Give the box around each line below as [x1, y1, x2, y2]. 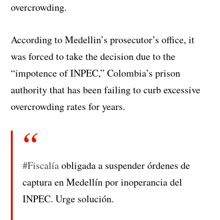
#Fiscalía [23, 159, 59, 172]
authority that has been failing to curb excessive [11, 83, 201, 97]
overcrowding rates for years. [11, 100, 126, 113]
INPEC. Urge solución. [23, 192, 114, 206]
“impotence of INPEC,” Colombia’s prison [11, 66, 181, 80]
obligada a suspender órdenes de [59, 159, 191, 172]
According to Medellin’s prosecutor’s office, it [11, 33, 195, 47]
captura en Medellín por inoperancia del [23, 175, 183, 189]
